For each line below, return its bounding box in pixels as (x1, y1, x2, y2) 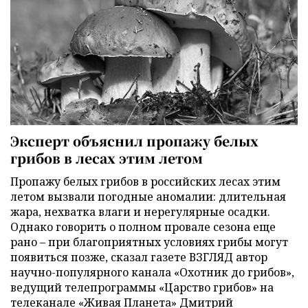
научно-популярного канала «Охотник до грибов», (10, 265, 294, 280)
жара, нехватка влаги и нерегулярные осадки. (10, 204, 270, 220)
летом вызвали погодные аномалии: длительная (10, 189, 286, 205)
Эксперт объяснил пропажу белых (10, 131, 258, 151)
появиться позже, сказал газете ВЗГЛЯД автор (10, 250, 267, 265)
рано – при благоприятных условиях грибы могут (10, 234, 288, 250)
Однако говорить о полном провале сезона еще (10, 219, 276, 235)
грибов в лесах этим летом (10, 148, 203, 168)
